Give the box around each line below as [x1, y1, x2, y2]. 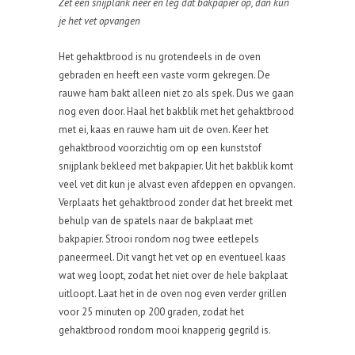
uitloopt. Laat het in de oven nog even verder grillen [59, 287, 287, 300]
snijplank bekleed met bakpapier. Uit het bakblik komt [59, 159, 293, 173]
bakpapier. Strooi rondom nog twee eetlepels [59, 232, 259, 246]
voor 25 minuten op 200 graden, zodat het [59, 305, 244, 319]
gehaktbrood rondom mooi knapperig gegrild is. [59, 323, 271, 337]
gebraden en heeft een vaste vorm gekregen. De [59, 68, 270, 82]
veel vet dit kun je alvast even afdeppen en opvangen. [59, 177, 295, 191]
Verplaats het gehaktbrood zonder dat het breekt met [59, 196, 292, 209]
